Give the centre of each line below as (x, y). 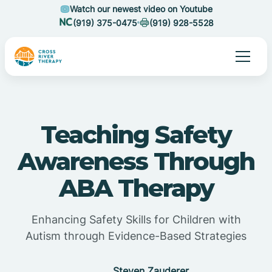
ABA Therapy (136, 188)
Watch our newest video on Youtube (141, 9)
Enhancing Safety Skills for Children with (136, 219)
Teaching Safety (136, 134)
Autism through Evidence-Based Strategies (136, 236)
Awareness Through (136, 161)
